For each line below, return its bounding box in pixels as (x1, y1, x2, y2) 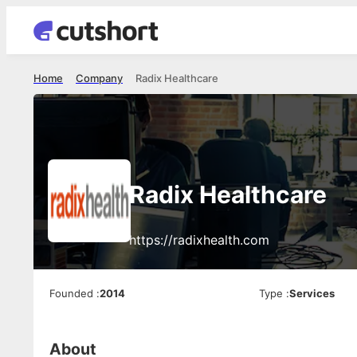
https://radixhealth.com (129, 232, 269, 248)
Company (76, 72, 123, 84)
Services (288, 287, 335, 300)
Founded (49, 287, 93, 300)
